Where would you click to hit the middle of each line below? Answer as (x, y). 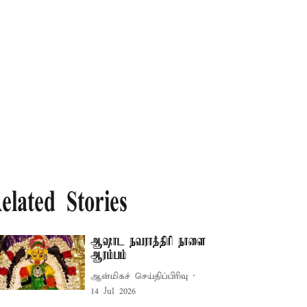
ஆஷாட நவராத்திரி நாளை (149, 242)
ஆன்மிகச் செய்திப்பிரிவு (139, 276)
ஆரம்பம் (109, 256)
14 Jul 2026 (113, 292)
